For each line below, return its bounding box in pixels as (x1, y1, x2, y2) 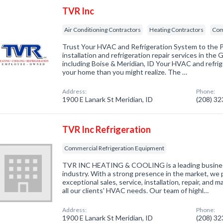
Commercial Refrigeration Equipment (64, 144, 165, 152)
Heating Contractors (149, 26, 204, 33)
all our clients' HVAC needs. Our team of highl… (62, 186, 209, 195)
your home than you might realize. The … (62, 68, 188, 76)
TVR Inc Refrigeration (62, 124, 151, 135)
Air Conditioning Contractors (64, 26, 141, 33)
